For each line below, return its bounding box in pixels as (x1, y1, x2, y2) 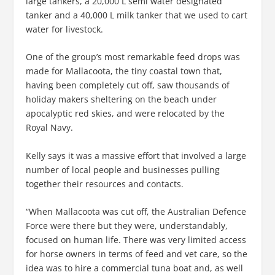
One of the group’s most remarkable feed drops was (26, 51, 241, 63)
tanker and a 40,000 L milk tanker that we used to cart (26, 9, 248, 21)
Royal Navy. (26, 122, 74, 134)
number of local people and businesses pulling (26, 163, 220, 176)
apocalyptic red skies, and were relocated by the (26, 107, 225, 120)
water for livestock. (26, 23, 104, 35)
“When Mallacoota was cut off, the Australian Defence (26, 205, 247, 217)
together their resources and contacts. (26, 177, 184, 190)
